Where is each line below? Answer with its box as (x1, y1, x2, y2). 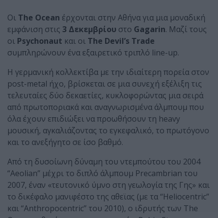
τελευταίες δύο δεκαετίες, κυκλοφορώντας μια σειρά (7, 90, 203, 101)
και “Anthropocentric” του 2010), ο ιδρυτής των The (7, 203, 198, 214)
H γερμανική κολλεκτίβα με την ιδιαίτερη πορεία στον (7, 67, 209, 77)
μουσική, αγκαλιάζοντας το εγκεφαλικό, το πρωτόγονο (7, 125, 209, 136)
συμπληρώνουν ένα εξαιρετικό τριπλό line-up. (7, 47, 179, 58)
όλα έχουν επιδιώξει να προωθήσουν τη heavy (7, 113, 180, 124)
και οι (62, 36, 88, 46)
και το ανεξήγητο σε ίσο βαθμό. (7, 137, 123, 147)
